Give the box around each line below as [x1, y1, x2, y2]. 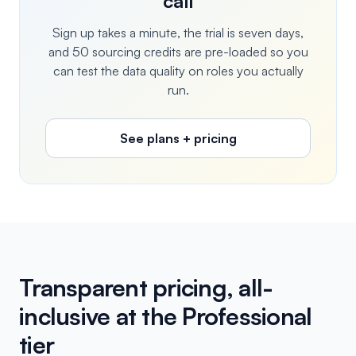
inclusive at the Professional [19, 301, 312, 331]
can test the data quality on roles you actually [52, 63, 304, 79]
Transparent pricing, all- [19, 273, 273, 302]
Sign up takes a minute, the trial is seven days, [52, 25, 304, 41]
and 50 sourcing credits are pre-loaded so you [48, 44, 308, 60]
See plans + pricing [119, 130, 237, 146]
